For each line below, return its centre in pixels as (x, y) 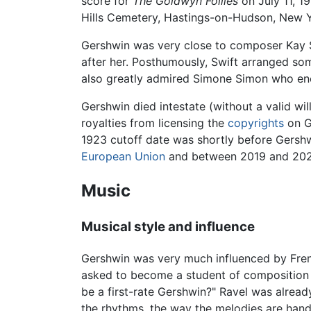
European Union (123, 157)
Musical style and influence (168, 226)
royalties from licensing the (154, 123)
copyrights (256, 123)
